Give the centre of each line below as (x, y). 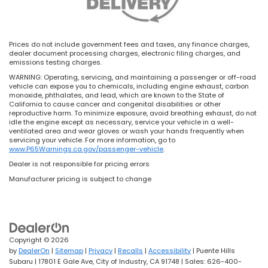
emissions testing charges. (55, 63)
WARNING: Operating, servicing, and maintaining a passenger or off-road (133, 77)
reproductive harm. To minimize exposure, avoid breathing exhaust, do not (133, 113)
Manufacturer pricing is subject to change (80, 179)
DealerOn (34, 251)
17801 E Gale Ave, (65, 262)
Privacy (100, 251)
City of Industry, (121, 262)
